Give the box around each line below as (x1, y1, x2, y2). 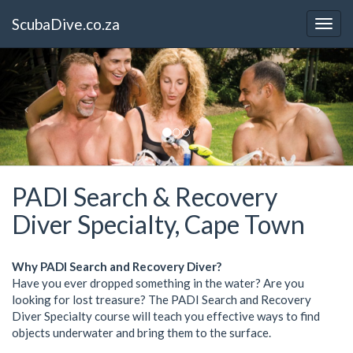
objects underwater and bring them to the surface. (12, 325, 271, 340)
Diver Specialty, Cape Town (12, 209, 305, 240)
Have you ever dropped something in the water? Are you (12, 275, 304, 290)
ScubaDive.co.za (12, 14, 120, 33)
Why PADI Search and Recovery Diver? (12, 258, 221, 273)
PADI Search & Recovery (12, 181, 277, 213)
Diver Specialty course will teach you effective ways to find (12, 308, 320, 323)
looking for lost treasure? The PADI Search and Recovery (12, 292, 311, 307)
